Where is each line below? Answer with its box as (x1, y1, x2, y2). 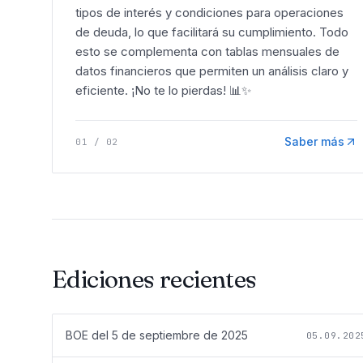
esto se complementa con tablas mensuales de (75, 43, 340, 59)
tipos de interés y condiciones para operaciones (75, 4, 344, 20)
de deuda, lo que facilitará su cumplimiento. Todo (75, 23, 348, 40)
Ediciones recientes (52, 263, 257, 294)
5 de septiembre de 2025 (112, 327, 248, 342)
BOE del (66, 327, 112, 342)
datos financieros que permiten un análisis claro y (75, 62, 348, 79)
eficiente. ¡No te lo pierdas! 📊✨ (75, 82, 251, 98)
